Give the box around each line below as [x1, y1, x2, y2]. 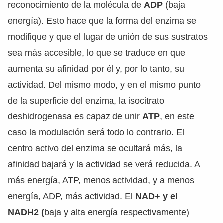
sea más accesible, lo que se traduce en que [8, 48, 185, 58]
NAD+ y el [135, 191, 178, 202]
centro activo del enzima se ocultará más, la [8, 143, 182, 154]
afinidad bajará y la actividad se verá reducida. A [8, 159, 200, 170]
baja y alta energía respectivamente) [44, 207, 189, 218]
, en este [160, 111, 194, 122]
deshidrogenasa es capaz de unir [8, 111, 142, 122]
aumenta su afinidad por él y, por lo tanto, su [8, 64, 184, 74]
